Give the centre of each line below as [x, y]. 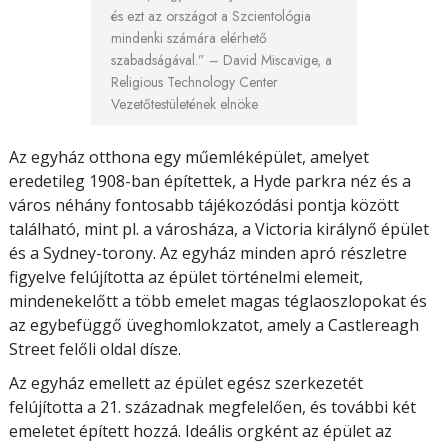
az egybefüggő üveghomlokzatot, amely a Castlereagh [214, 324]
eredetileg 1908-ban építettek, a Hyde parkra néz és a [210, 180]
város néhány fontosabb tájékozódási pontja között [204, 204]
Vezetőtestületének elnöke [184, 103]
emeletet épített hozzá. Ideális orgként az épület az [200, 430]
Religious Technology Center [194, 81]
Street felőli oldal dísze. [95, 348]
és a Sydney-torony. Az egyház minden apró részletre [208, 252]
